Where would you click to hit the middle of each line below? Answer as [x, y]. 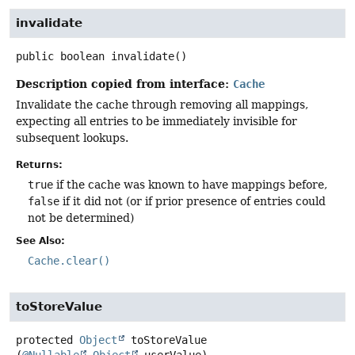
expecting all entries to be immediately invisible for [157, 122]
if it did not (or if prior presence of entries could [193, 201]
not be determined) [81, 218]
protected [44, 340]
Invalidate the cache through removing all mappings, [162, 105]
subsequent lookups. [72, 138]
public [35, 57]
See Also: [40, 240]
